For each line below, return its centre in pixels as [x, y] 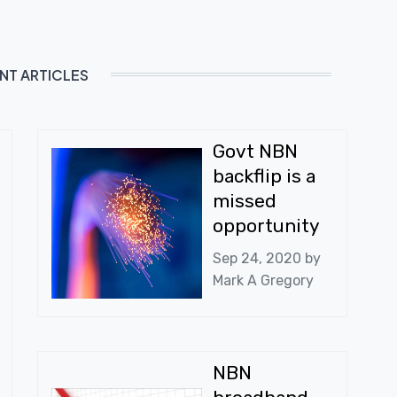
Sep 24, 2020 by [266, 258]
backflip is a [264, 176]
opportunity [266, 226]
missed [244, 201]
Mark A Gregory [263, 280]
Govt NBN [255, 152]
